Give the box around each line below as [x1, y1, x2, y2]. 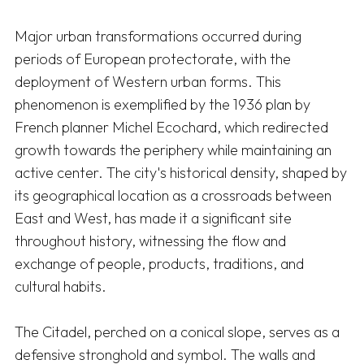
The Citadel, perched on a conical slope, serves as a [15, 323, 340, 342]
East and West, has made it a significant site [15, 209, 292, 228]
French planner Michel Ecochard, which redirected [15, 118, 328, 137]
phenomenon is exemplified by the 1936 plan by [15, 95, 310, 115]
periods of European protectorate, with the [15, 50, 291, 69]
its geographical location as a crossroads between [15, 186, 331, 206]
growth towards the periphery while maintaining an [15, 141, 331, 160]
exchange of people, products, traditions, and [15, 254, 304, 274]
